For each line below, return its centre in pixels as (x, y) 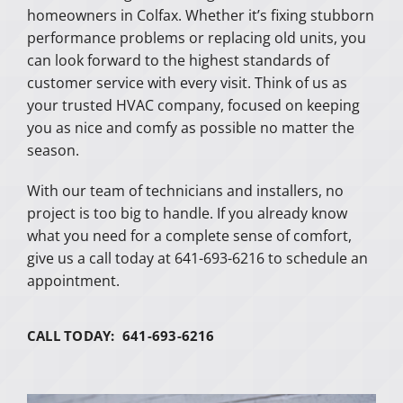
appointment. (73, 280)
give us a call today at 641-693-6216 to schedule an (197, 258)
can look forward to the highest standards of (178, 60)
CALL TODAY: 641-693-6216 (121, 335)
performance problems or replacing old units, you (196, 37)
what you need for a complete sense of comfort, (189, 235)
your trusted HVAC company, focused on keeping (193, 105)
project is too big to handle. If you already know (187, 213)
